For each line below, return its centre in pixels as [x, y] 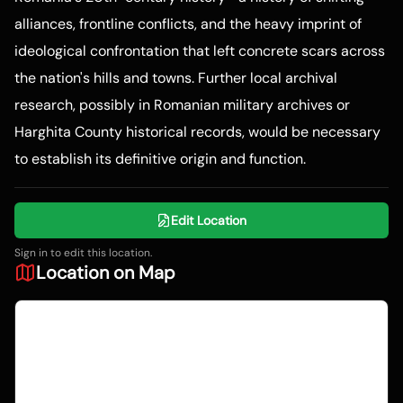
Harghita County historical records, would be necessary [197, 132]
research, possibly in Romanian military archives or [182, 105]
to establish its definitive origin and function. [160, 159]
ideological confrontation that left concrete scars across [200, 51]
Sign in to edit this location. [83, 253]
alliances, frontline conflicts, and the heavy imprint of [188, 24]
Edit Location [209, 221]
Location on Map [106, 273]
